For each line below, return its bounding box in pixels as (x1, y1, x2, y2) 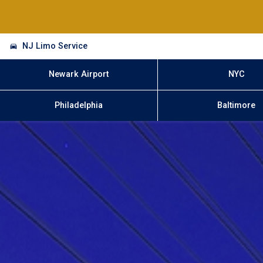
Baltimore (217, 100, 256, 111)
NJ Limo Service (22, 41, 88, 51)
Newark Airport (48, 69, 109, 79)
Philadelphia (54, 100, 103, 111)
